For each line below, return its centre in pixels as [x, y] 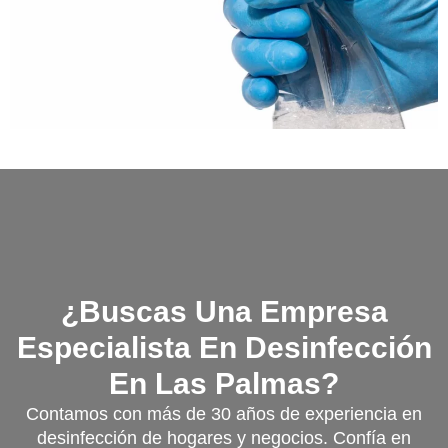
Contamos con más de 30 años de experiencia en [224, 413]
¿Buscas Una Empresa [224, 311]
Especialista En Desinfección [224, 347]
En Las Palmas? [224, 383]
